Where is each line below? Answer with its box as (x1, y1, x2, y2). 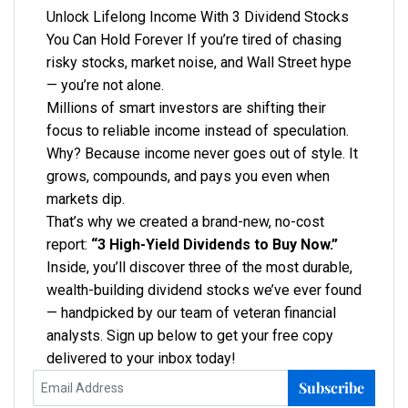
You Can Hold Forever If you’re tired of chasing (46, 30, 342, 48)
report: (46, 235, 91, 253)
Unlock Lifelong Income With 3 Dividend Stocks (46, 7, 349, 25)
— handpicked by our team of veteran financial (46, 303, 336, 321)
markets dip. (46, 189, 125, 208)
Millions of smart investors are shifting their (46, 98, 326, 117)
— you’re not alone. (46, 76, 164, 94)
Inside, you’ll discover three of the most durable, (46, 258, 352, 276)
